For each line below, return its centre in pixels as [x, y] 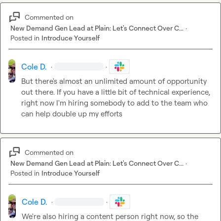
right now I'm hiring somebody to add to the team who [114, 103]
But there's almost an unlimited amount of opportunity [114, 81]
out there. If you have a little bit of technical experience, [115, 92]
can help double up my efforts [72, 114]
